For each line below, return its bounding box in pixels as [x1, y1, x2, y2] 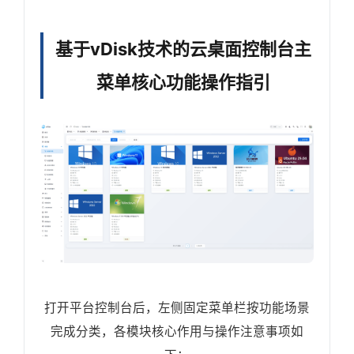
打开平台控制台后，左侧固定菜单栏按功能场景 [44, 300, 310, 316]
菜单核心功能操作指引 [96, 72, 270, 92]
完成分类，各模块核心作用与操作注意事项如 [51, 324, 303, 340]
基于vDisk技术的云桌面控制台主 [55, 39, 311, 59]
